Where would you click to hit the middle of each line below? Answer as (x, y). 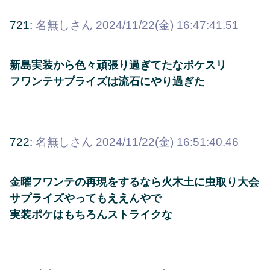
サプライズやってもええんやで (86, 198)
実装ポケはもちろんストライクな (91, 214)
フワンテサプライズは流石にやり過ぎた (107, 82)
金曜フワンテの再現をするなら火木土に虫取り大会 (134, 182)
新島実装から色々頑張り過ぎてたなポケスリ (118, 65)
